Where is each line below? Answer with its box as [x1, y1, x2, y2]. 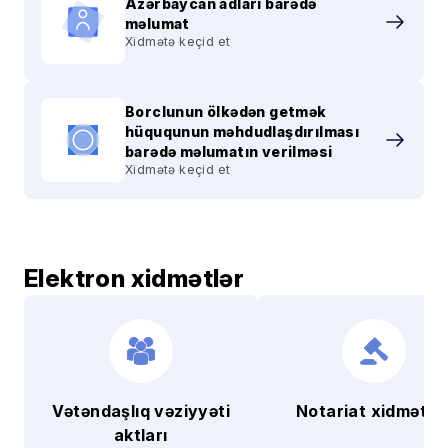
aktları [113, 425, 168, 445]
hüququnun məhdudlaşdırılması [125, 123, 360, 140]
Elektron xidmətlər [24, 264, 245, 293]
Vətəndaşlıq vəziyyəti [51, 401, 230, 421]
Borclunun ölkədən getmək [125, 103, 327, 120]
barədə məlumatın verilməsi [125, 143, 333, 160]
